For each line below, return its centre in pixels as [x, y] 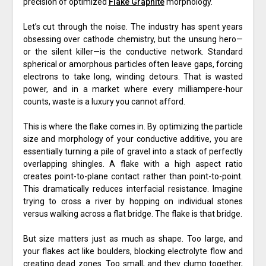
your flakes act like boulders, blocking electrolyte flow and [133, 251]
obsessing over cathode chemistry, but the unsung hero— [133, 39]
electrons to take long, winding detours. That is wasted [133, 77]
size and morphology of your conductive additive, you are [133, 139]
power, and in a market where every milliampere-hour [133, 89]
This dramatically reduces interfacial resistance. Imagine [133, 189]
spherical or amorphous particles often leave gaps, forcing [133, 64]
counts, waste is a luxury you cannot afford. [104, 102]
